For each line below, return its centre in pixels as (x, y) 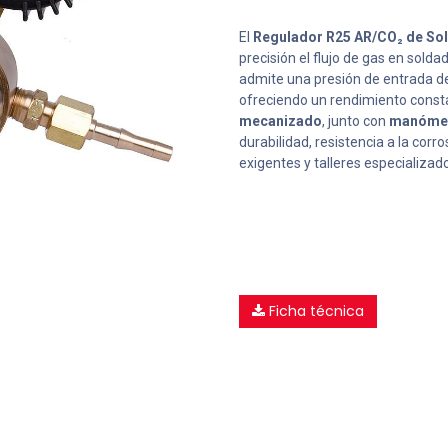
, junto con (355, 121)
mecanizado (280, 121)
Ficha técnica (314, 311)
